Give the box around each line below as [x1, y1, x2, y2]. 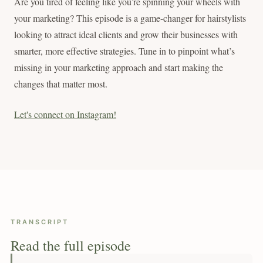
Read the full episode [11, 235, 131, 255]
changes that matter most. [14, 77, 107, 90]
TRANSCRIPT [11, 217, 69, 226]
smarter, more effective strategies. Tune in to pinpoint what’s [14, 44, 235, 57]
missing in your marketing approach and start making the [14, 60, 223, 73]
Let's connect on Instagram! [14, 107, 116, 120]
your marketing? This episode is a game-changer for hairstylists [14, 11, 246, 24]
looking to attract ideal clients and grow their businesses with [14, 28, 238, 41]
